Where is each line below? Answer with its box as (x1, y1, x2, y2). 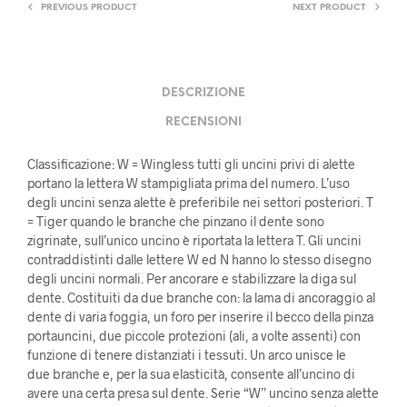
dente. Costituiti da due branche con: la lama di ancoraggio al (27, 290, 375, 306)
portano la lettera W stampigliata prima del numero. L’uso (27, 175, 350, 192)
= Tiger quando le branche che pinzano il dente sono (27, 213, 324, 230)
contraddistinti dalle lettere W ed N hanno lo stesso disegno (27, 252, 372, 268)
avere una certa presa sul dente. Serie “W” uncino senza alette (27, 385, 379, 402)
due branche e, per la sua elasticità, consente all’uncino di (27, 366, 355, 382)
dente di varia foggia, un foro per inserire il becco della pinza (27, 309, 373, 325)
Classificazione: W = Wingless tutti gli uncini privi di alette (27, 156, 355, 173)
